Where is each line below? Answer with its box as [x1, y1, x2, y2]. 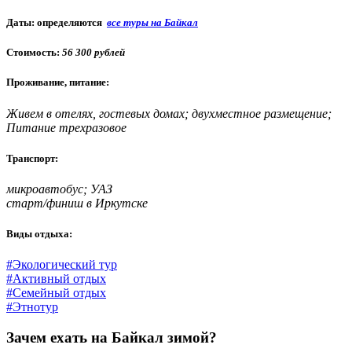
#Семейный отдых [6, 286, 106, 300]
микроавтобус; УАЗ [6, 181, 112, 196]
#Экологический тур [6, 258, 117, 272]
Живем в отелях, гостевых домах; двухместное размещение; [6, 106, 332, 120]
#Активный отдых [6, 272, 106, 286]
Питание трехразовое [6, 120, 126, 134]
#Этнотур [6, 300, 58, 314]
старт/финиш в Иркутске [6, 196, 148, 210]
